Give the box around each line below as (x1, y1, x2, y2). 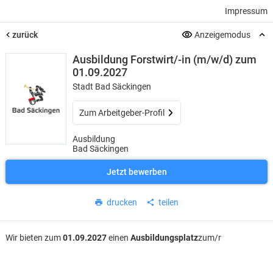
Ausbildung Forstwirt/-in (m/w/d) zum (72, 53, 257, 66)
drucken (107, 197, 137, 207)
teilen (158, 197, 179, 207)
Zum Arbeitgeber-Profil (79, 108, 165, 118)
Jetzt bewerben (106, 167, 167, 177)
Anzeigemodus (194, 30, 251, 40)
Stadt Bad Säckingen (72, 82, 151, 91)
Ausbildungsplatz (130, 233, 198, 243)
